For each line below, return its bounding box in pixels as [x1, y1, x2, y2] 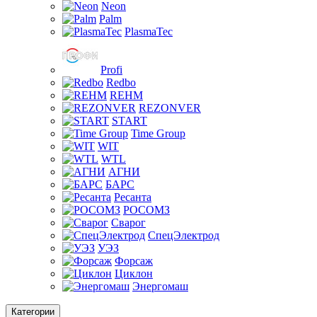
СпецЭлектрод [148, 229, 219, 241]
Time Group [131, 127, 185, 139]
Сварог [111, 216, 146, 229]
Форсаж [115, 254, 153, 267]
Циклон [115, 267, 153, 279]
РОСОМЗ [123, 203, 170, 216]
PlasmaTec [125, 25, 173, 38]
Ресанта [114, 190, 151, 203]
